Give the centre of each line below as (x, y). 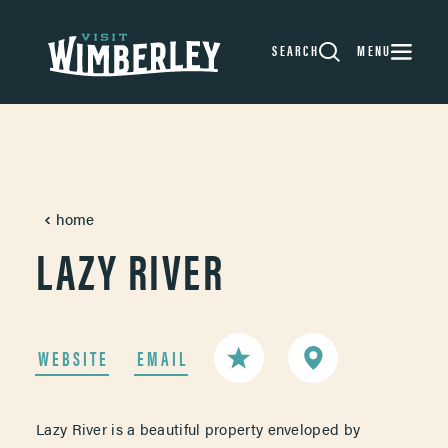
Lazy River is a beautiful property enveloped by (198, 428)
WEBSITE (74, 357)
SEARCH (295, 49)
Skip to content (77, 33)
